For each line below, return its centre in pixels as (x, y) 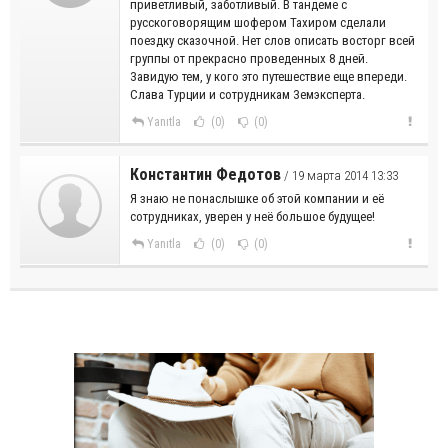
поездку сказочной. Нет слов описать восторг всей (272, 41)
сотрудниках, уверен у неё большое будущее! (252, 217)
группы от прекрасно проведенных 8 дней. (249, 59)
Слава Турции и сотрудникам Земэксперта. (247, 95)
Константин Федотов (205, 175)
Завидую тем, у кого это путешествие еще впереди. (268, 77)
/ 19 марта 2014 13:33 (339, 176)
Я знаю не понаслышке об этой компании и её (257, 199)
